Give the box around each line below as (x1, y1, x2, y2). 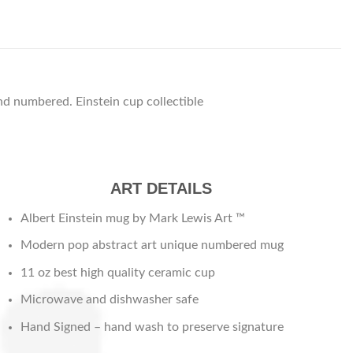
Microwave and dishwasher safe (20, 293, 199, 307)
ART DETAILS (110, 179, 212, 197)
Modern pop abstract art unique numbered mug (20, 239, 284, 252)
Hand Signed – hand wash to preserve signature (20, 321, 284, 334)
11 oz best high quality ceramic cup (20, 266, 215, 279)
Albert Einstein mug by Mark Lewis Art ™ (20, 211, 245, 225)
